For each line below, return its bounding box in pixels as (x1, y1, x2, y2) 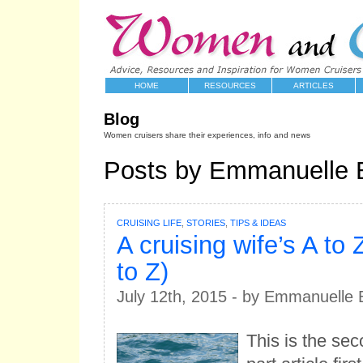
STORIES (186, 218, 225, 228)
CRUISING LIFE (116, 218, 181, 228)
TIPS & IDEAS (229, 218, 286, 228)
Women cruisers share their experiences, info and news (103, 130, 310, 139)
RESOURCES (203, 81, 256, 90)
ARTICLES (293, 81, 334, 90)
